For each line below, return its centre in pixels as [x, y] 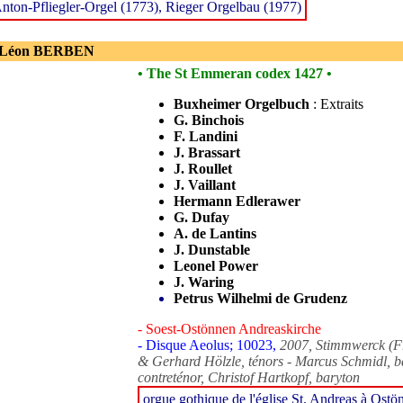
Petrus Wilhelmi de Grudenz [260, 298]
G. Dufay [201, 217]
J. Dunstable [212, 250]
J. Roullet [203, 169]
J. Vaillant [205, 185]
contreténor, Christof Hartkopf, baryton [249, 377]
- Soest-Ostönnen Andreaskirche [229, 329]
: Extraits [336, 104]
